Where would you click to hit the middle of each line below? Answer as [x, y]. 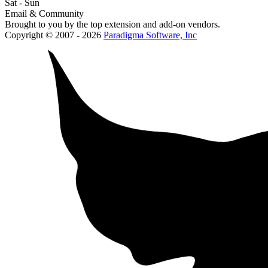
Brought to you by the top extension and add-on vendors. [112, 25]
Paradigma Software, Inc [150, 35]
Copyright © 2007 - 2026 [54, 35]
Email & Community [44, 14]
